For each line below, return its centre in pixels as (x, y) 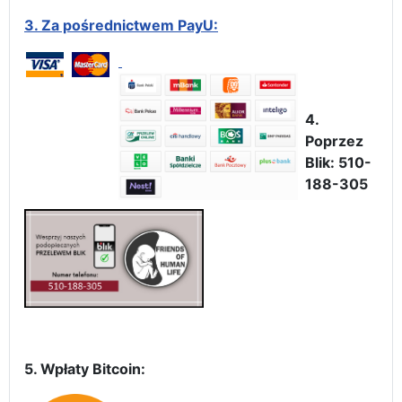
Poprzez (334, 140)
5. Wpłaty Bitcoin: (85, 368)
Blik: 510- (338, 162)
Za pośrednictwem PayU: (130, 25)
